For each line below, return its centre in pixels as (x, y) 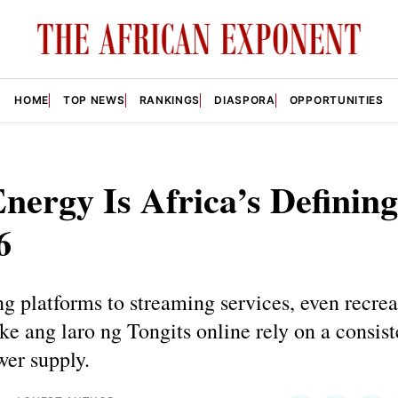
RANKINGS (170, 99)
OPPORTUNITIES (336, 99)
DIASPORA (245, 99)
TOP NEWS (94, 99)
